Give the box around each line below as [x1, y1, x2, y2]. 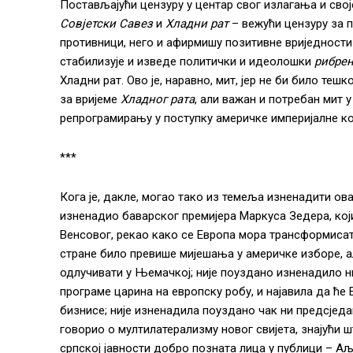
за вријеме [60, 91, 121, 106]
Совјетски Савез [60, 16, 153, 31]
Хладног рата [121, 91, 195, 106]
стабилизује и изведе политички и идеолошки [60, 54, 314, 69]
